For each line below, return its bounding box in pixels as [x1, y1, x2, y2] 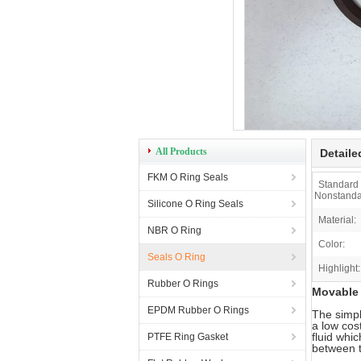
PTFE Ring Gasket [147, 331, 228, 342]
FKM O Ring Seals [147, 172, 228, 183]
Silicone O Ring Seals [147, 198, 243, 210]
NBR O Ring [147, 225, 201, 236]
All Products [156, 146, 207, 157]
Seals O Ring [147, 251, 205, 263]
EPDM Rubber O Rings [147, 305, 249, 316]
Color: [318, 239, 345, 250]
